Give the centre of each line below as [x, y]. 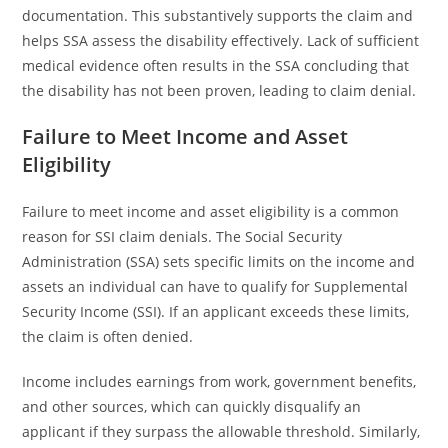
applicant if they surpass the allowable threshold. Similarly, [221, 431]
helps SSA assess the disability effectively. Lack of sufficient [221, 40]
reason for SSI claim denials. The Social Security [182, 236]
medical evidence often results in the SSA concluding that [216, 65]
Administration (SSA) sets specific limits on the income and [219, 261]
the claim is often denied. [108, 336]
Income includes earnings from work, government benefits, [219, 381]
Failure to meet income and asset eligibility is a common [211, 211]
